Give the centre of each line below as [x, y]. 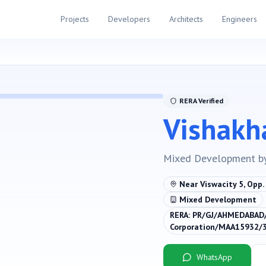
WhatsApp [215, 257]
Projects [75, 19]
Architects [186, 19]
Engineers [239, 19]
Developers [129, 19]
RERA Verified [202, 101]
